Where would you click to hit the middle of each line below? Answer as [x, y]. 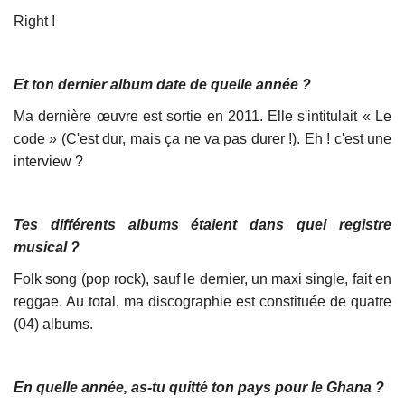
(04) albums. [53, 324]
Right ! [34, 21]
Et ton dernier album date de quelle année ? [162, 84]
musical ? [47, 247]
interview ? [48, 161]
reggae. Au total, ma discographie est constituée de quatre [202, 301]
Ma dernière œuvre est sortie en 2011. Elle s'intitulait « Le [202, 116]
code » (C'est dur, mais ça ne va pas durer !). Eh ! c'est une [202, 138]
